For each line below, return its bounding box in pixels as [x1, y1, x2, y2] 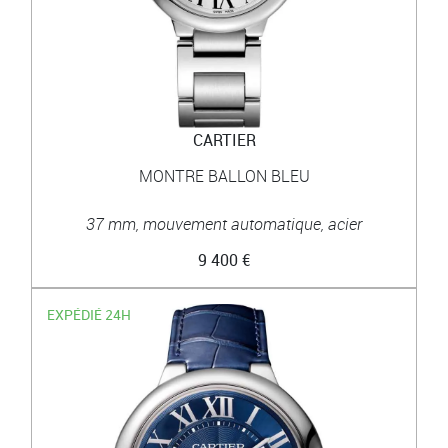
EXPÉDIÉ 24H [47, 304, 132, 324]
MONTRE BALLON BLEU [138, 164, 310, 187]
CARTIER [192, 128, 256, 151]
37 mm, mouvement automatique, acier [86, 212, 362, 235]
